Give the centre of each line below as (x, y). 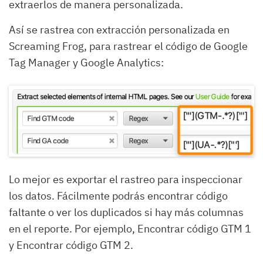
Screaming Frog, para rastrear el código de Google (128, 46)
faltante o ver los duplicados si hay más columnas (126, 212)
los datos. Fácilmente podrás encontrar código (118, 195)
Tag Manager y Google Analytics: (86, 63)
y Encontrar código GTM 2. (71, 245)
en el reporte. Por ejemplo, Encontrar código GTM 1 (130, 228)
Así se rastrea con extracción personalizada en (119, 30)
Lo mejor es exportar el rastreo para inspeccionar (126, 179)
